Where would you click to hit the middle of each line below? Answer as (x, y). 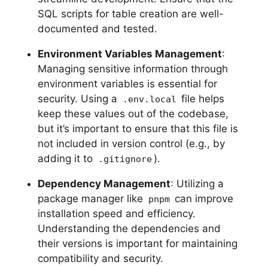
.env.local (149, 99)
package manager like (92, 198)
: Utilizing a (197, 183)
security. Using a (79, 98)
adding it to (66, 158)
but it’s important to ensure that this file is (138, 128)
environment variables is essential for (127, 83)
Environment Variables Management (130, 54)
